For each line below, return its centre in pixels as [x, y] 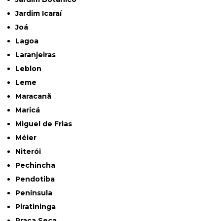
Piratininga [38, 207]
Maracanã [37, 96]
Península [37, 193]
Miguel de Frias [47, 124]
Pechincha [38, 166]
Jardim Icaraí [40, 14]
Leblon [31, 69]
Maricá [31, 110]
